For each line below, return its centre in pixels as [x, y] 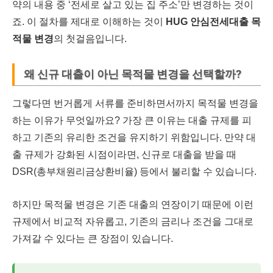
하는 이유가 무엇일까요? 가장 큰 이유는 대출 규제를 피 [132, 120]
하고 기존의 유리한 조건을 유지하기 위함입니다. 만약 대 [134, 137]
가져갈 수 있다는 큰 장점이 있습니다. [93, 238]
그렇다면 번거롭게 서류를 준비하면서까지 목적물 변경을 [135, 103]
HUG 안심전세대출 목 [213, 21]
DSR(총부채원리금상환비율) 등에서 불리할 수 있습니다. [134, 171]
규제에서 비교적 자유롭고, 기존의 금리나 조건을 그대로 [133, 221]
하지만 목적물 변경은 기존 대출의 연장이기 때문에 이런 [133, 204]
